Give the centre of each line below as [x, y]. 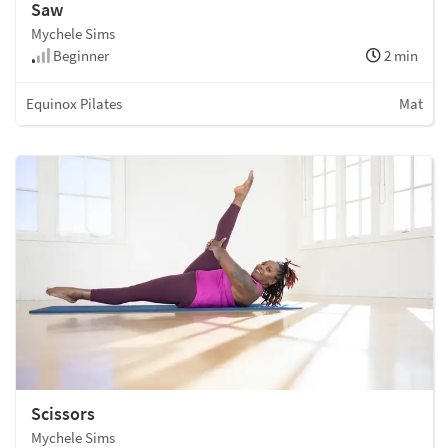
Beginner [79, 55]
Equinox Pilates [74, 103]
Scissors [63, 414]
